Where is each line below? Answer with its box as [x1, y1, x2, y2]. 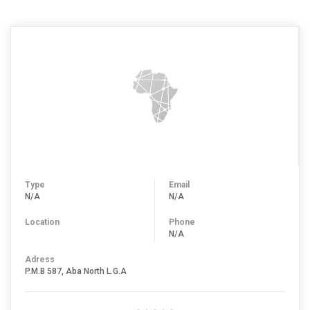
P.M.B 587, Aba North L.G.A [25, 266, 127, 276]
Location [25, 217, 60, 227]
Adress [25, 255, 55, 264]
